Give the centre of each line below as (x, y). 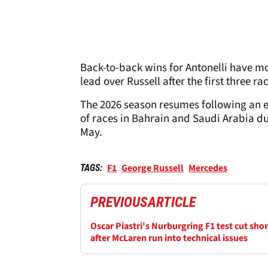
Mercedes (208, 168)
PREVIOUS (119, 202)
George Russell (153, 168)
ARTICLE (172, 202)
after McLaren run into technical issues (169, 238)
